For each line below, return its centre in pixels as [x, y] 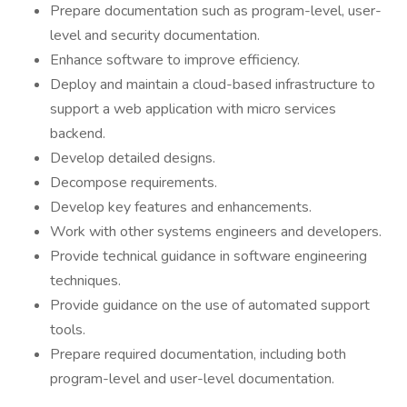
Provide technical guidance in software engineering [208, 256]
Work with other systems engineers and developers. [216, 232]
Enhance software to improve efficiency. [175, 60]
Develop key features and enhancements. [181, 207]
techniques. [85, 281]
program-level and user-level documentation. [192, 379]
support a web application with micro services [193, 109]
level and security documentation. [155, 35]
